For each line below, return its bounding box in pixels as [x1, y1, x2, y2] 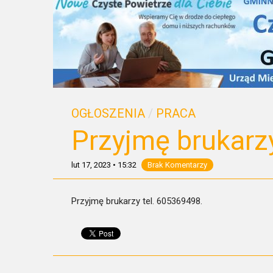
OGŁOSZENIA [71, 106, 145, 121]
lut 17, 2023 [71, 160, 111, 169]
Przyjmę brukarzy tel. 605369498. [71, 196, 202, 207]
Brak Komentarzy [147, 160, 207, 169]
